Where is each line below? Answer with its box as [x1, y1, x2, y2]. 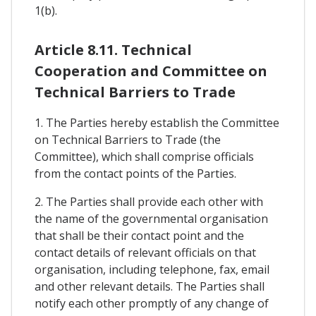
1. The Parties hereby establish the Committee [35, 114, 279, 130]
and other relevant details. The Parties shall [35, 278, 265, 294]
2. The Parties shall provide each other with [35, 193, 263, 209]
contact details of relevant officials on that [35, 244, 256, 260]
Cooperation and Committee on [35, 61, 267, 80]
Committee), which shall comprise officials [35, 148, 254, 164]
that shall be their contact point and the [35, 227, 244, 243]
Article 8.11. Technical [35, 39, 192, 59]
